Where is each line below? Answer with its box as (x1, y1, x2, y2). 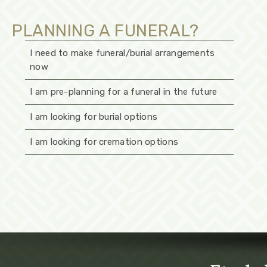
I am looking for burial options (30, 111, 158, 122)
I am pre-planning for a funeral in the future (30, 86, 218, 97)
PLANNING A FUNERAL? (12, 20, 199, 41)
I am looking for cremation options (30, 136, 179, 147)
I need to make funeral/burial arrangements (30, 47, 215, 58)
